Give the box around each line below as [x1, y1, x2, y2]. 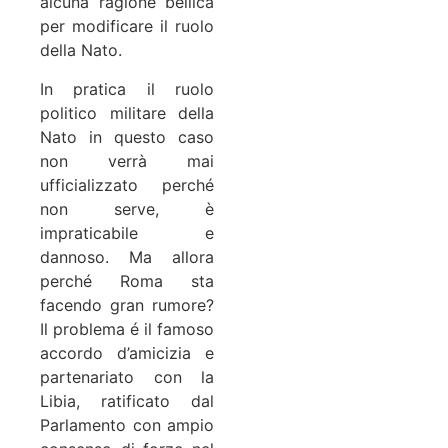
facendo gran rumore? [40, 294, 214, 315]
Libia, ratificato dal [40, 390, 214, 411]
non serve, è [40, 198, 214, 219]
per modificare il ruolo [40, 16, 214, 37]
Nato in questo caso [40, 126, 214, 147]
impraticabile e [40, 222, 214, 243]
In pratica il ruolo [40, 78, 214, 99]
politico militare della [40, 102, 214, 123]
